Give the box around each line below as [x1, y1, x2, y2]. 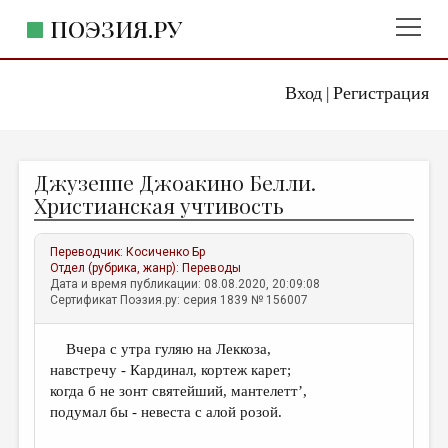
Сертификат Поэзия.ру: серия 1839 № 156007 [50, 293, 309, 307]
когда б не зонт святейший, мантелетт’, [50, 383, 308, 399]
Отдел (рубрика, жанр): [50, 261, 183, 275]
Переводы [182, 261, 242, 275]
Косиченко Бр [126, 245, 206, 259]
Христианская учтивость [34, 191, 285, 219]
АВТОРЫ [16, 218, 82, 237]
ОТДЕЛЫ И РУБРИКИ [16, 404, 132, 418]
